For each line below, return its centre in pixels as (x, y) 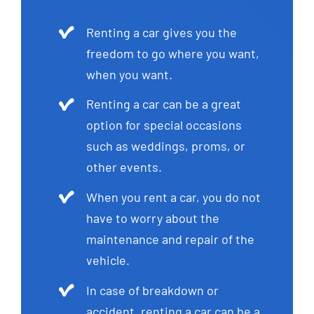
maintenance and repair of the (171, 239)
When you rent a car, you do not (174, 197)
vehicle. (108, 260)
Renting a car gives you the (162, 32)
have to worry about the (153, 218)
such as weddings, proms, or (166, 146)
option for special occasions (164, 125)
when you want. (130, 74)
